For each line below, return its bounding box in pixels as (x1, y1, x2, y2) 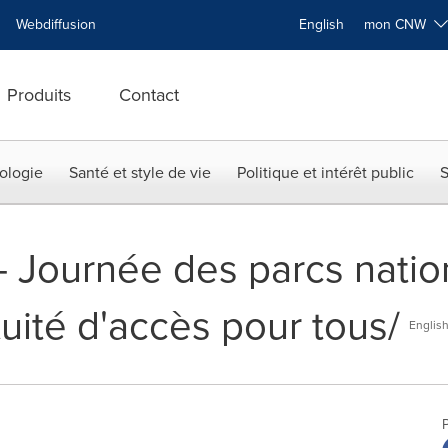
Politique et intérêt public (237, 161, 414, 184)
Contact (119, 82, 179, 108)
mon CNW (364, 14, 434, 35)
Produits (7, 82, 71, 108)
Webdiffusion (16, 14, 96, 35)
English (299, 14, 344, 35)
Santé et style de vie (69, 161, 211, 184)
